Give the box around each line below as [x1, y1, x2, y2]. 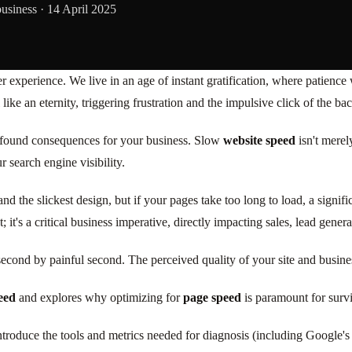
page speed [183, 290, 241, 304]
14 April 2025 [47, 2, 116, 16]
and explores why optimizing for [16, 290, 183, 304]
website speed [223, 133, 295, 147]
